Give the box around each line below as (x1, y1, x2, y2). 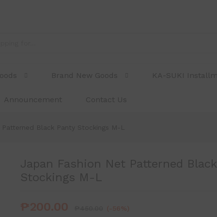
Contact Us (86, 95, 127, 104)
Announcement (4, 95, 62, 104)
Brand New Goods (51, 71, 118, 80)
